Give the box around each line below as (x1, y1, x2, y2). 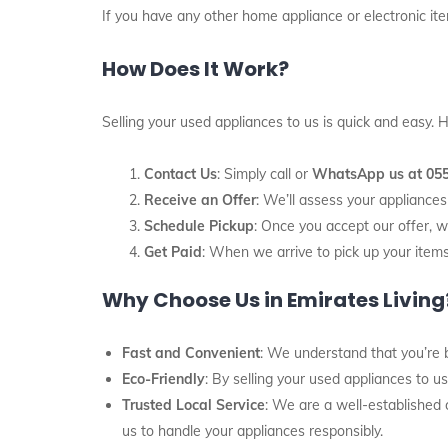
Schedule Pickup (144, 217, 254, 235)
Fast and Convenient (122, 344, 260, 362)
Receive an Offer (144, 191, 256, 209)
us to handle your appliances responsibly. (122, 422, 383, 440)
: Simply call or (217, 165, 312, 183)
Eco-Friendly (122, 370, 205, 388)
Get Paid (144, 243, 202, 261)
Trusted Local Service (122, 396, 265, 414)
